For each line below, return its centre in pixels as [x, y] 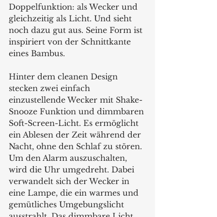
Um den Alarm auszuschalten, [69, 158]
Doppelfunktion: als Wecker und [74, 7]
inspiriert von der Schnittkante [71, 41]
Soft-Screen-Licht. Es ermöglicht [75, 123]
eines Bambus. [38, 53]
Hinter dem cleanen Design [64, 76]
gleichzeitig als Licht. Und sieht [71, 18]
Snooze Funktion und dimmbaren [77, 111]
